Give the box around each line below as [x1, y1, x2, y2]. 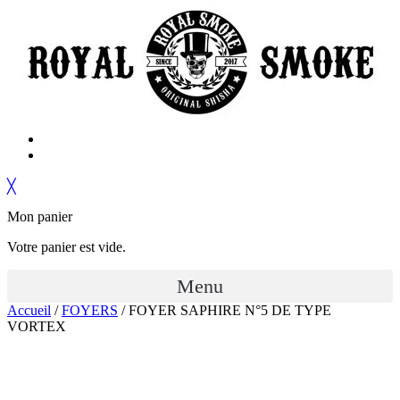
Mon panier [7, 209, 72, 224]
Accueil [7, 303, 51, 318]
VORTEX [7, 319, 66, 334]
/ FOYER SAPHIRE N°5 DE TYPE [118, 303, 331, 318]
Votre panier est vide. [7, 239, 126, 254]
